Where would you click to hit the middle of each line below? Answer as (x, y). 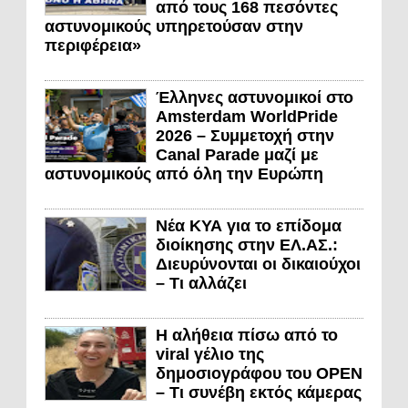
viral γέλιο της (210, 355)
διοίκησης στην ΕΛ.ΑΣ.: (247, 245)
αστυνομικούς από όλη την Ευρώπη (184, 174)
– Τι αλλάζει (201, 284)
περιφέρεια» (93, 46)
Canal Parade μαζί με (237, 155)
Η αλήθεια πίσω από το (247, 336)
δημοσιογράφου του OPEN (259, 374)
